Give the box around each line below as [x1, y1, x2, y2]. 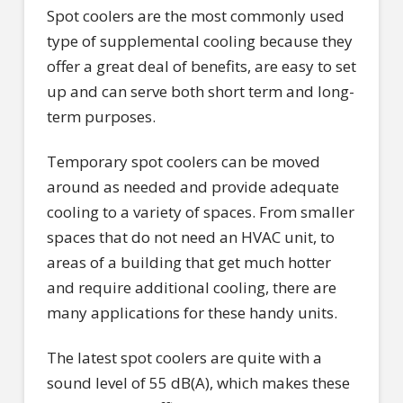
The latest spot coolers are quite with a [46, 347, 322, 369]
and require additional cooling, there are [46, 276, 336, 298]
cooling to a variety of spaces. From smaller [46, 201, 354, 222]
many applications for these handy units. [46, 301, 337, 323]
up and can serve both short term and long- [46, 80, 354, 102]
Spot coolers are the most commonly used [46, 4, 345, 26]
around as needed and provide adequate [46, 175, 339, 197]
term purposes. [46, 105, 156, 127]
